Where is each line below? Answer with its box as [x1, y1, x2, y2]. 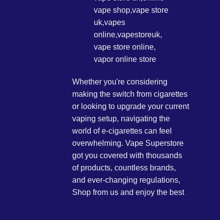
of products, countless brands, [72, 163, 176, 172]
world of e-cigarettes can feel [72, 126, 172, 135]
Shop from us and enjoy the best [72, 188, 184, 196]
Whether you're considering [72, 77, 167, 86]
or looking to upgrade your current [72, 102, 189, 110]
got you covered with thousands [72, 151, 182, 160]
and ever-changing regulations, [72, 175, 180, 184]
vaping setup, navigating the [72, 114, 170, 123]
